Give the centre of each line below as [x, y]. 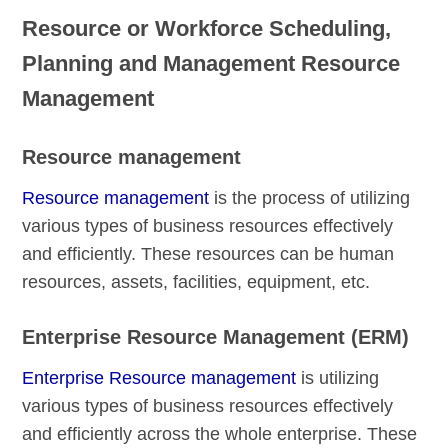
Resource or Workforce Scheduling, [207, 28]
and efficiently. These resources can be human [208, 253]
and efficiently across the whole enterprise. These [220, 433]
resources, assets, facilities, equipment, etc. [196, 281]
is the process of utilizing [310, 197]
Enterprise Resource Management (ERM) [216, 336]
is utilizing [338, 377]
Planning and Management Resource [211, 63]
